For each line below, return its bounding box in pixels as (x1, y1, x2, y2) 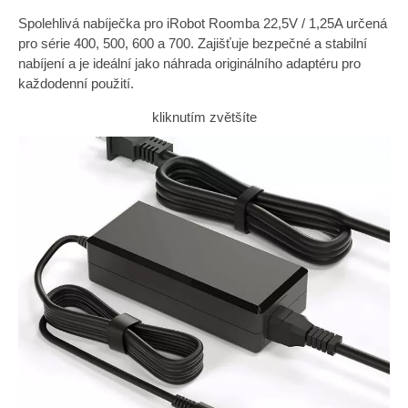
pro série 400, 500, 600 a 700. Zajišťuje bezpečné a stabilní (18, 36, 367, 51)
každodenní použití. (18, 76, 134, 91)
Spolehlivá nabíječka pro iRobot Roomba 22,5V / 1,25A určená (18, 15, 387, 31)
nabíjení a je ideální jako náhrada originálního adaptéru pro (18, 56, 361, 71)
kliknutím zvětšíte (151, 109, 257, 125)
